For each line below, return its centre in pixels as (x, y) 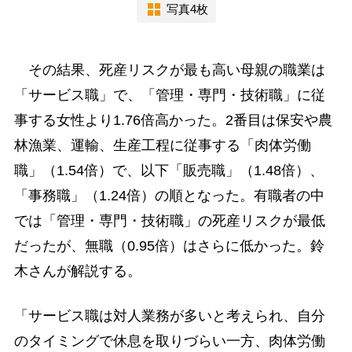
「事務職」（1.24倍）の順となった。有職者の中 (169, 195)
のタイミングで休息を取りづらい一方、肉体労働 (169, 341)
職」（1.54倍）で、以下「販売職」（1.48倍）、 (169, 170)
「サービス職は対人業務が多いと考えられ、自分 (169, 316)
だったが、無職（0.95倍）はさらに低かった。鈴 (169, 246)
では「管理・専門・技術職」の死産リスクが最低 (169, 220)
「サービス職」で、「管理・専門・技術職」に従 (169, 95)
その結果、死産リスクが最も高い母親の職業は (169, 70)
